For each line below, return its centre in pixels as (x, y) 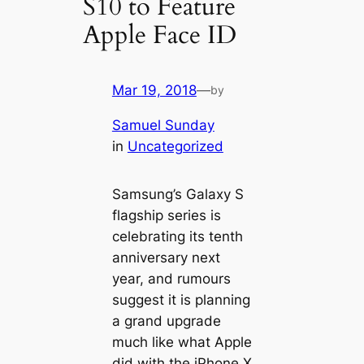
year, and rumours (171, 279)
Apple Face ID (160, 35)
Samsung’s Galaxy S (178, 194)
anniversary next (166, 258)
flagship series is (166, 215)
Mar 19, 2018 (154, 91)
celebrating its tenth (177, 236)
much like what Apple (182, 342)
